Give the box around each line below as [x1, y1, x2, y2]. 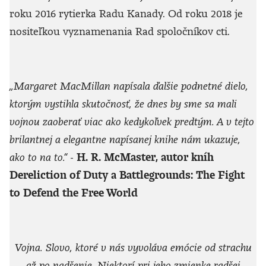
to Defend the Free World [9, 185, 138, 200]
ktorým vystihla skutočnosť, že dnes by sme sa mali [9, 96, 237, 111]
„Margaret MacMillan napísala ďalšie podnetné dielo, [9, 78, 248, 93]
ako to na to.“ [9, 150, 70, 164]
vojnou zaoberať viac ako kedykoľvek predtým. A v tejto [9, 114, 254, 129]
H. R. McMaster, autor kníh [77, 150, 214, 164]
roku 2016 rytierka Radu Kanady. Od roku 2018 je [9, 6, 243, 21]
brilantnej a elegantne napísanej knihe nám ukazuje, [9, 132, 240, 147]
